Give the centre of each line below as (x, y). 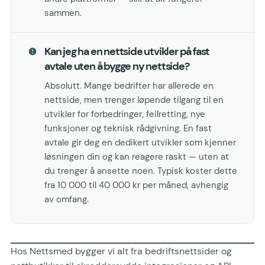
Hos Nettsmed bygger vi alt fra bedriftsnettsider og (121, 251)
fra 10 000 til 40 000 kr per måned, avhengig (136, 185)
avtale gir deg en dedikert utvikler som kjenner (140, 143)
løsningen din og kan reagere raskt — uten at (137, 157)
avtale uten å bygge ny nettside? (117, 67)
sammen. (63, 13)
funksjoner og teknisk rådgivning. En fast (128, 129)
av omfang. (67, 200)
